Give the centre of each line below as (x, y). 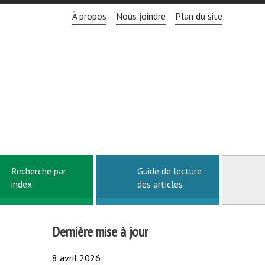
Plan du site (199, 16)
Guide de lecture (170, 171)
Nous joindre (141, 16)
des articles (160, 184)
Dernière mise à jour (100, 231)
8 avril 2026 (76, 258)
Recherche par (38, 171)
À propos (89, 16)
